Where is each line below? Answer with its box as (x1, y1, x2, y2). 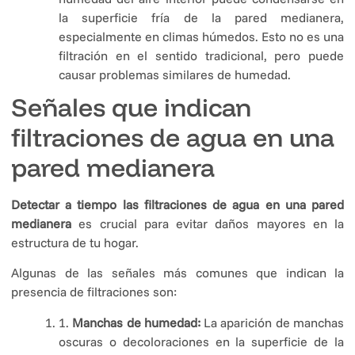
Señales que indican (11, 90, 251, 123)
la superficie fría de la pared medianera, (59, 9, 344, 25)
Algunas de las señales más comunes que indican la (11, 265, 344, 281)
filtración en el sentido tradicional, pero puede (59, 47, 344, 63)
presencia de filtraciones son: (11, 284, 177, 300)
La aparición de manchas (204, 314, 345, 330)
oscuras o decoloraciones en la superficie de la (59, 333, 344, 349)
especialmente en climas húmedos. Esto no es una (59, 28, 344, 44)
